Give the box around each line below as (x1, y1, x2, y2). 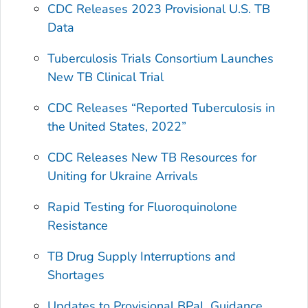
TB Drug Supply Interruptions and (47, 247, 236, 265)
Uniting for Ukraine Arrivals (47, 167, 199, 184)
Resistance (47, 217, 109, 234)
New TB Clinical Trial (47, 68, 164, 85)
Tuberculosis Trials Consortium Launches (47, 49, 274, 67)
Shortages (47, 266, 105, 283)
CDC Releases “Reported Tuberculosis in (47, 99, 276, 116)
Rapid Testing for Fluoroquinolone (47, 198, 238, 215)
